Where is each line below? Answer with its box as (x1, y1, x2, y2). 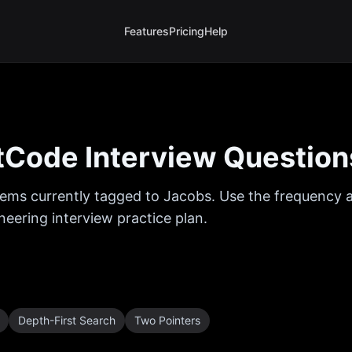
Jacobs (163, 188, 211, 204)
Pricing (169, 24, 204, 38)
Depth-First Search (18, 313, 115, 327)
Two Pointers (134, 313, 200, 327)
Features (124, 24, 169, 38)
